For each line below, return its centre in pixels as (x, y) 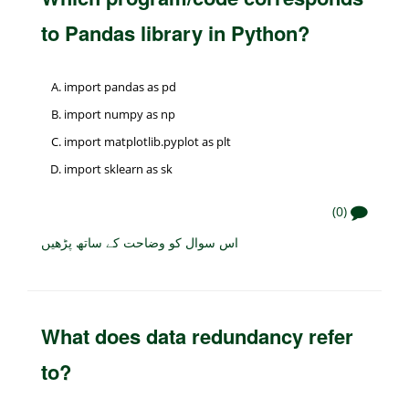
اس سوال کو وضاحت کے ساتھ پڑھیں (140, 241)
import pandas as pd (120, 86)
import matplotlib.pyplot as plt (147, 141)
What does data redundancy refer (197, 336)
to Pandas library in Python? (175, 32)
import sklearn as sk (118, 168)
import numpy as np (120, 114)
